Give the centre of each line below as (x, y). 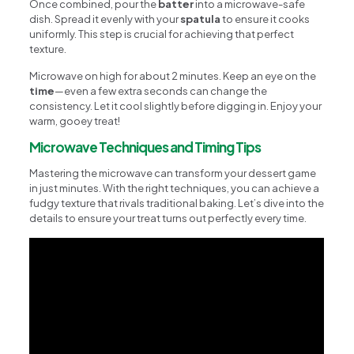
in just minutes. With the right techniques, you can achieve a (175, 188)
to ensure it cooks (265, 19)
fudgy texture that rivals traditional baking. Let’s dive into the (177, 203)
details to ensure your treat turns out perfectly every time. (168, 218)
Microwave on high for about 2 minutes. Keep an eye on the (173, 75)
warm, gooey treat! (75, 121)
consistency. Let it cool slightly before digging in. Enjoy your (176, 105)
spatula (201, 19)
